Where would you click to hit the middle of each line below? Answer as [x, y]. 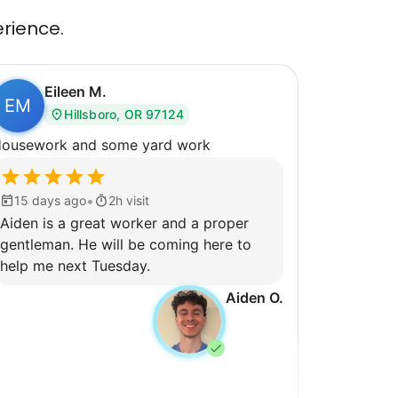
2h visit [129, 200]
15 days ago [51, 200]
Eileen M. [76, 91]
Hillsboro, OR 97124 [124, 114]
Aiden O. [254, 297]
